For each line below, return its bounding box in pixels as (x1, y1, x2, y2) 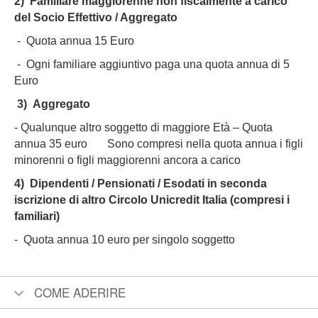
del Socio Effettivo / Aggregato (14, 11, 177, 23)
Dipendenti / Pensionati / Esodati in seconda (30, 177, 267, 190)
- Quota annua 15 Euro (17, 35, 134, 47)
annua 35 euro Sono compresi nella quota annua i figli (14, 138, 303, 150)
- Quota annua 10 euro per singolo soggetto (14, 234, 241, 246)
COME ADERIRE (34, 283, 126, 301)
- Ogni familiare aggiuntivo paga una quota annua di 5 (14, 58, 290, 70)
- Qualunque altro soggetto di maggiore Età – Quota (14, 121, 273, 133)
